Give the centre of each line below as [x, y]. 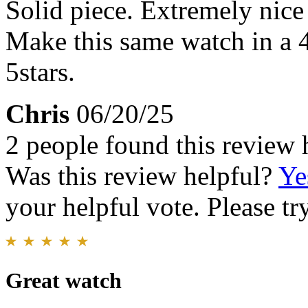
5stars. [40, 72]
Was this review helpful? [142, 176]
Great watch [64, 281]
